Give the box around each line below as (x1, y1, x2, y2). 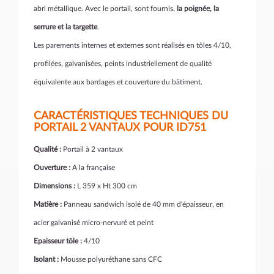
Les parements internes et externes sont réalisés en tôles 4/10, (34, 42, 231, 50)
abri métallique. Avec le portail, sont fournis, (34, 5, 175, 13)
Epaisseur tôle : (34, 237, 82, 245)
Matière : (34, 201, 62, 209)
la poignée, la (175, 5, 219, 13)
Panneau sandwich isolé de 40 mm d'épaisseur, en (62, 201, 224, 209)
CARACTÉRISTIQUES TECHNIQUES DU (34, 111, 228, 122)
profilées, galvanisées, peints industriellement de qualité (34, 60, 212, 68)
